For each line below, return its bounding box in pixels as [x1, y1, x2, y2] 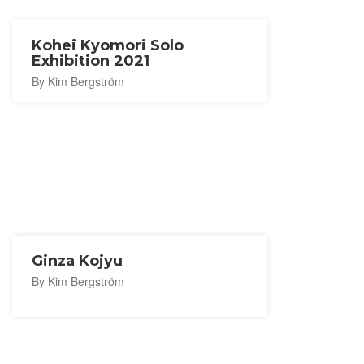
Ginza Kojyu [32, 252, 123, 270]
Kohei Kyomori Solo [32, 37, 184, 54]
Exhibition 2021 [32, 52, 149, 70]
